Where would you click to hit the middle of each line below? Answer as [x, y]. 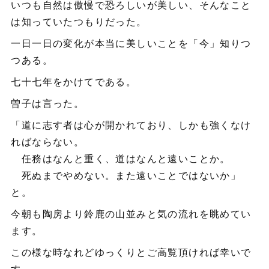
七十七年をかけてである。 [74, 82]
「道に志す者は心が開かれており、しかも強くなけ [131, 125]
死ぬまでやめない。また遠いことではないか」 [126, 175]
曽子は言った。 [48, 103]
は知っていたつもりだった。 [79, 22]
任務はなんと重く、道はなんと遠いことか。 [121, 159]
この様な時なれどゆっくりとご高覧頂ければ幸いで [131, 252]
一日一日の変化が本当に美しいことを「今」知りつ [131, 43]
